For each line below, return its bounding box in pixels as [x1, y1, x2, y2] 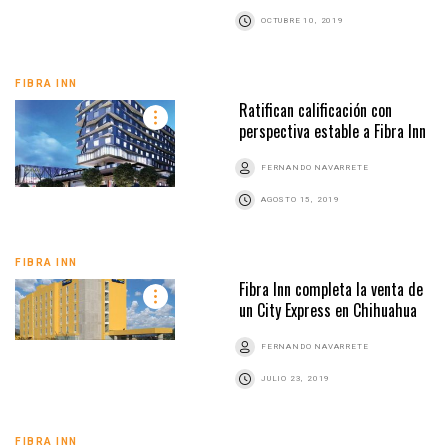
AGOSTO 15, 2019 [261, 195, 340, 205]
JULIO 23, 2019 [261, 374, 331, 384]
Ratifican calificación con [239, 98, 392, 123]
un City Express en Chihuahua [239, 298, 417, 323]
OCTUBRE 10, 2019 [261, 16, 344, 26]
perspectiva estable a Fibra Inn [239, 119, 426, 144]
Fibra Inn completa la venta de [239, 277, 423, 302]
